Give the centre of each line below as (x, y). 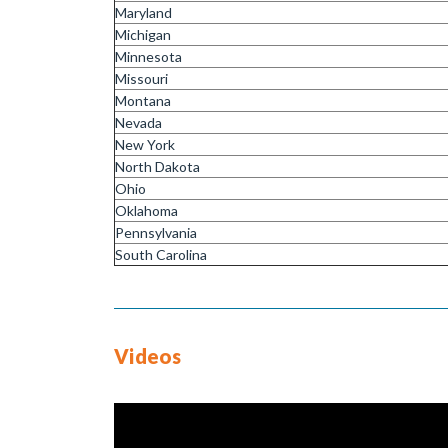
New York (145, 144)
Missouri (141, 78)
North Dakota (157, 166)
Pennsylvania (156, 232)
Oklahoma (146, 210)
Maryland (143, 12)
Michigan (143, 34)
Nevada (138, 122)
